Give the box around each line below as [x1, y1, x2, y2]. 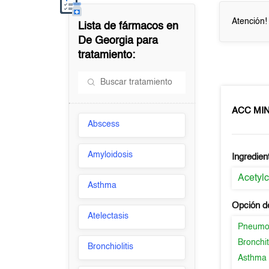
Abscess [88, 120, 120, 128]
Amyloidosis [88, 151, 133, 159]
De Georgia [78, 35, 134, 46]
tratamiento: [78, 50, 136, 61]
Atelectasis [88, 212, 129, 220]
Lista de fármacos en [78, 21, 179, 32]
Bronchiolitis [88, 243, 134, 251]
